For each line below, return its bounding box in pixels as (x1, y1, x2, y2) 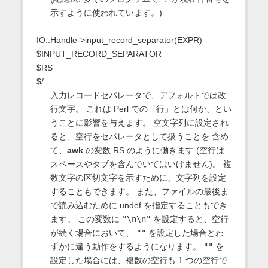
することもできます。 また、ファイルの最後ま (50, 187, 229, 197)
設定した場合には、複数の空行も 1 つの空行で (50, 255, 227, 266)
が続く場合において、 (50, 228, 136, 238)
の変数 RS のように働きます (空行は (83, 145, 224, 156)
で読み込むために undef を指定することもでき (50, 200, 227, 211)
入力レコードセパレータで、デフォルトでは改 (50, 90, 226, 100)
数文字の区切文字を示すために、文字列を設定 (50, 173, 226, 183)
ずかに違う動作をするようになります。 (50, 242, 203, 252)
